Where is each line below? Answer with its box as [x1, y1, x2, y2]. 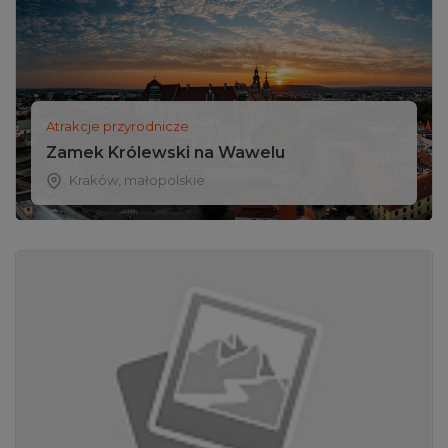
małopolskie [124, 172, 205, 189]
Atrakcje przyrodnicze [46, 118, 189, 135]
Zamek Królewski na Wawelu [46, 143, 285, 163]
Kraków [69, 172, 118, 189]
